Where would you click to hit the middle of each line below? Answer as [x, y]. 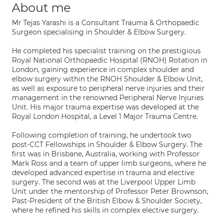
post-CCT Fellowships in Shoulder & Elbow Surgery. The [107, 145]
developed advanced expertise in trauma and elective [103, 173]
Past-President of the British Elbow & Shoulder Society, [107, 201]
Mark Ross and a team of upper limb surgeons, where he [109, 163]
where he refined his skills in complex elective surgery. [105, 210]
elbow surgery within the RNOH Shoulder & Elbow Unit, [107, 79]
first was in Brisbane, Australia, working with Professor [106, 154]
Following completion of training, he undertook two [102, 135]
